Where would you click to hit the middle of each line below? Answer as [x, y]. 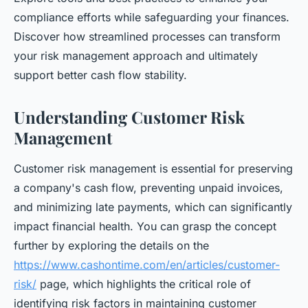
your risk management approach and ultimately [136, 56]
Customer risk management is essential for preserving [153, 168]
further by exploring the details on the [111, 245]
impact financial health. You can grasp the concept [145, 226]
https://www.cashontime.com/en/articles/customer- [147, 265]
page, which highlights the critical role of [144, 284]
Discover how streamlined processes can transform [147, 36]
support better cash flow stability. [100, 75]
